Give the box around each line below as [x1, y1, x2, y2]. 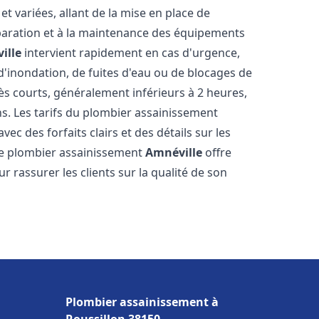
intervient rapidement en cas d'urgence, [21, 45, 241, 61]
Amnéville [145, 145, 203, 160]
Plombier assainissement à [66, 294, 219, 310]
